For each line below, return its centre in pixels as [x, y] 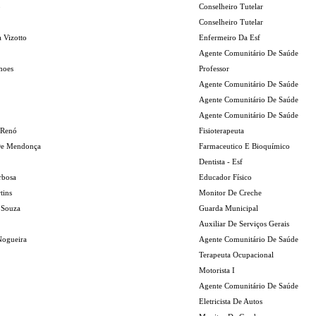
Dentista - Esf [221, 162]
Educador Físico [225, 177]
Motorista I [217, 270]
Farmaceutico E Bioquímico [244, 146]
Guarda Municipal [229, 208]
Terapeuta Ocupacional [236, 255]
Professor [214, 68]
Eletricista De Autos [231, 301]
